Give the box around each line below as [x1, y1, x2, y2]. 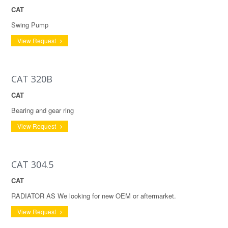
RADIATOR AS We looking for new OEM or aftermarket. [11, 191, 176, 201]
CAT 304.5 [11, 158, 53, 170]
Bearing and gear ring [11, 105, 74, 115]
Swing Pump [11, 20, 48, 30]
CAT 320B [11, 73, 52, 85]
